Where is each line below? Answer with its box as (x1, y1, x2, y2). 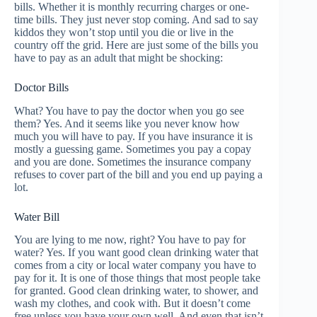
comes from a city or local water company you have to (14, 259, 256, 272)
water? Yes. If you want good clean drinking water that (14, 246, 258, 259)
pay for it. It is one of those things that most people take (14, 272, 260, 284)
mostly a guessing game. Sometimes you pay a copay (14, 142, 251, 155)
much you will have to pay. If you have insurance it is (14, 129, 253, 142)
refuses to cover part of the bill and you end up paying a (14, 168, 263, 180)
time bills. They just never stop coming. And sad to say (14, 13, 258, 25)
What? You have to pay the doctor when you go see (14, 104, 244, 117)
